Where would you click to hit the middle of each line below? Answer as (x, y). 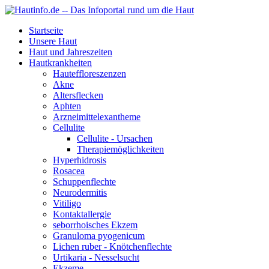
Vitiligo (67, 203)
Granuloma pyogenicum (99, 236)
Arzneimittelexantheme (97, 117)
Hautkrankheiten (60, 63)
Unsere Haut (53, 41)
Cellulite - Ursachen (115, 138)
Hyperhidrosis (80, 160)
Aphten (67, 106)
